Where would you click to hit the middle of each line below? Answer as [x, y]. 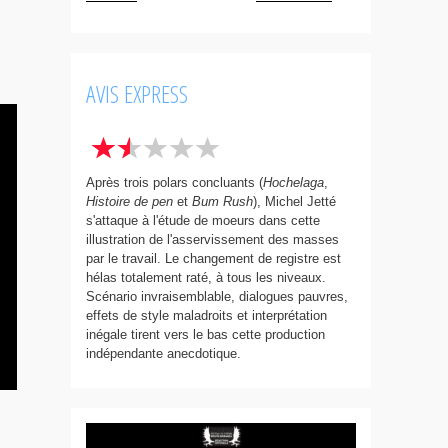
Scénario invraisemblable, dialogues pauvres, [217, 296]
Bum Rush [222, 201]
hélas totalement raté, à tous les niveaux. [206, 277]
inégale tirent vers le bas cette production [205, 334]
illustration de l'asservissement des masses [212, 239]
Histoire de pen [129, 201]
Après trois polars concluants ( [174, 182]
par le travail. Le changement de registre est [213, 258]
